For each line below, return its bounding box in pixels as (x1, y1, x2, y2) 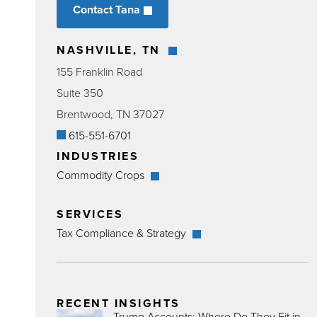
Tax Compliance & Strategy (57, 225, 189, 241)
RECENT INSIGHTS (57, 295, 180, 311)
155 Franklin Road (57, 64, 142, 79)
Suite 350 (57, 85, 103, 100)
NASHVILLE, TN (57, 42, 165, 58)
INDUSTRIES (57, 148, 139, 164)
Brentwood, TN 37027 (57, 106, 164, 122)
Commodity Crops (57, 167, 147, 183)
